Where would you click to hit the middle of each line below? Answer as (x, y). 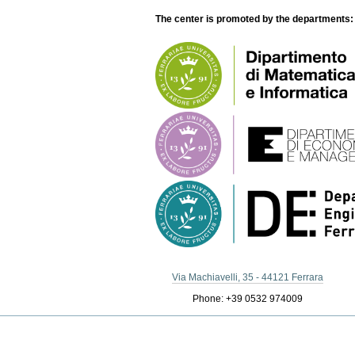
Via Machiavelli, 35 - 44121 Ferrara (247, 278)
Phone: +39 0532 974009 (247, 299)
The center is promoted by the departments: (254, 19)
